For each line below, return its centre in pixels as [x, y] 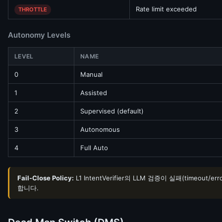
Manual [91, 74]
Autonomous [100, 129]
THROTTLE [33, 9]
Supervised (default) [112, 111]
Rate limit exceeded [166, 9]
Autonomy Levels [39, 35]
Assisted [94, 93]
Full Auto [94, 148]
